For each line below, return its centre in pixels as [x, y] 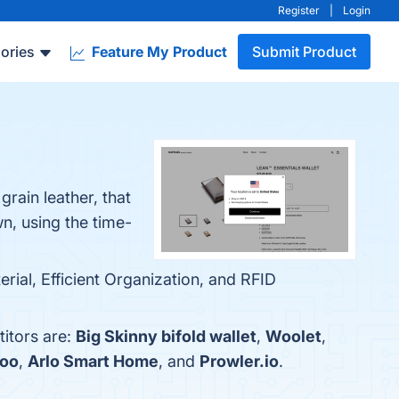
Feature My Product [158, 52]
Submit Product [304, 52]
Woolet [293, 336]
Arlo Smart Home [93, 361]
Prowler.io [239, 361]
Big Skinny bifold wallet [166, 336]
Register [299, 10]
